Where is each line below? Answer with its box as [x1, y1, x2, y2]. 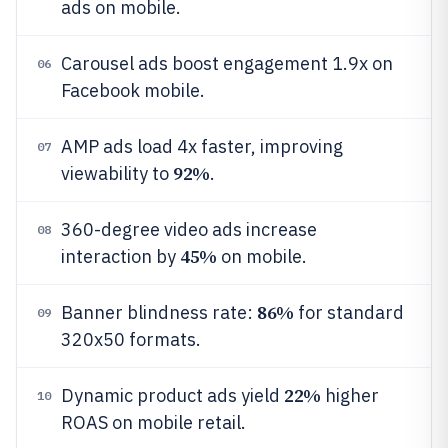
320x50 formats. [61, 328, 201, 351]
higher [320, 384, 379, 407]
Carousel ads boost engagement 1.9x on [61, 52, 393, 75]
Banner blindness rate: [61, 301, 257, 324]
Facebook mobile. [61, 79, 205, 102]
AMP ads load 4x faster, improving [61, 135, 343, 158]
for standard [293, 301, 404, 324]
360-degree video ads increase [61, 218, 317, 241]
